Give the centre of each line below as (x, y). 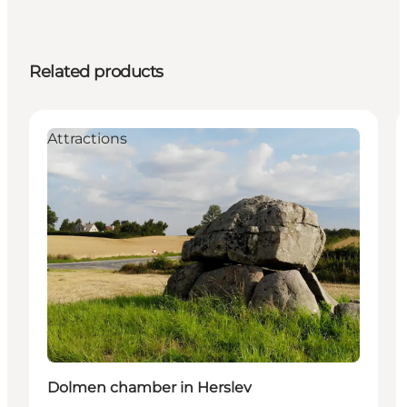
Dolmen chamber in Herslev (149, 387)
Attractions (87, 138)
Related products (96, 71)
